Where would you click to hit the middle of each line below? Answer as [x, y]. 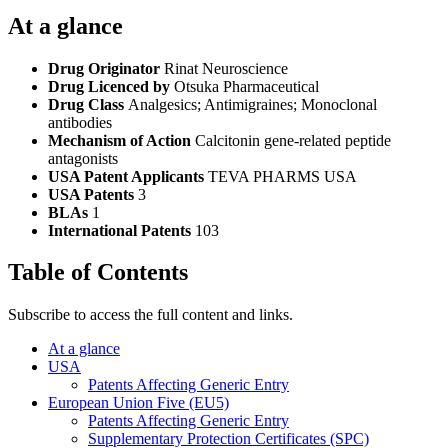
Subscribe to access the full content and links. [150, 315]
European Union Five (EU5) [138, 403]
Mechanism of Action [121, 140]
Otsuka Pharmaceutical [246, 86]
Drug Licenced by [111, 86]
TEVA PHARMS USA [282, 176]
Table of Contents [98, 272]
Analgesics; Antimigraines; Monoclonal [252, 104]
